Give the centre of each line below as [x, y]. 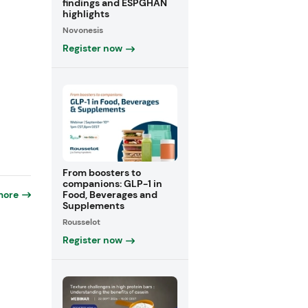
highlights [86, 14]
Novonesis [82, 31]
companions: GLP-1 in [112, 183]
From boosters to [101, 172]
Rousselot [81, 222]
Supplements [93, 205]
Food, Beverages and [110, 194]
